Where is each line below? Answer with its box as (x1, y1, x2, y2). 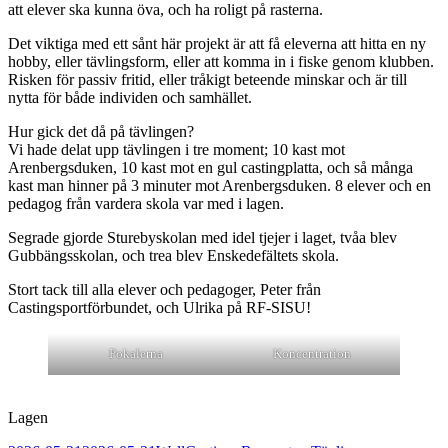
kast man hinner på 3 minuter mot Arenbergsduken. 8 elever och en (8, 177, 431, 195)
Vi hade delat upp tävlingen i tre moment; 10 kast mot (8, 141, 345, 159)
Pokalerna (109, 346, 163, 362)
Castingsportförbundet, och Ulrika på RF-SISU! (8, 299, 311, 317)
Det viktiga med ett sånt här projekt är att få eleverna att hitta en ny (8, 35, 426, 53)
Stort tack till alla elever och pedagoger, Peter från (8, 281, 321, 299)
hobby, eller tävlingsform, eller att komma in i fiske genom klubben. (8, 53, 434, 71)
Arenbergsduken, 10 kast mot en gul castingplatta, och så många (8, 159, 413, 177)
